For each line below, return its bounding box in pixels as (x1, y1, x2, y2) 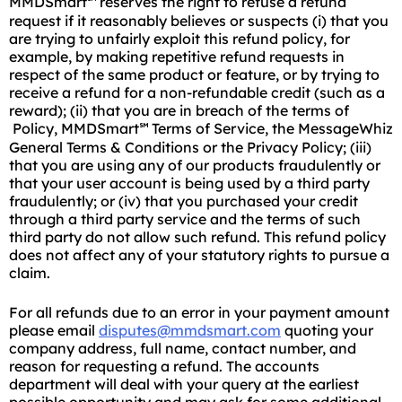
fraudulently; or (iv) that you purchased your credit (9, 192, 358, 210)
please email (9, 321, 99, 339)
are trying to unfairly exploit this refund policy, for (9, 30, 350, 48)
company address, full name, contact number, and (9, 339, 356, 357)
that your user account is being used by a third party (9, 174, 370, 192)
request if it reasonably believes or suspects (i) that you (9, 12, 389, 30)
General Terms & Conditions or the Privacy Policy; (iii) (9, 138, 371, 156)
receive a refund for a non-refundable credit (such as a (9, 83, 385, 101)
